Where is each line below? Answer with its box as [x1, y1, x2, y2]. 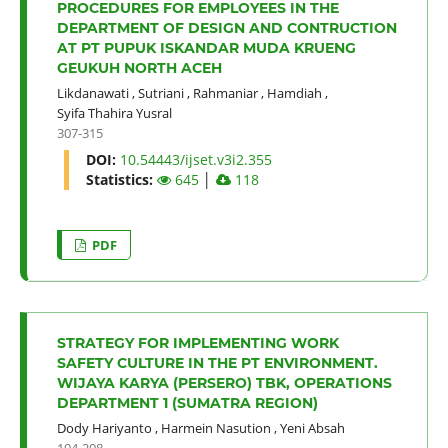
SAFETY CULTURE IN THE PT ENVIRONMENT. [56, 353, 378, 372]
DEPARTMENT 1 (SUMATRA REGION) [56, 393, 318, 412]
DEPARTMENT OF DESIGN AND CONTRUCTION [56, 18, 397, 37]
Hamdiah [266, 83, 322, 102]
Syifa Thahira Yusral [56, 103, 172, 122]
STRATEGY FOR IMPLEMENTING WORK [56, 333, 339, 352]
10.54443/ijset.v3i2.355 [119, 149, 272, 169]
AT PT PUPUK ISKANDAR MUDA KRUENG [56, 38, 356, 57]
